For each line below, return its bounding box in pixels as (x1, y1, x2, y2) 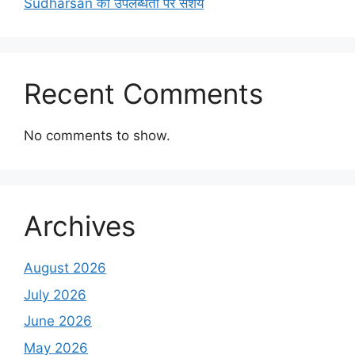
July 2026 (24, 286, 86, 303)
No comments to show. (24, 128, 170, 144)
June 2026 (24, 313, 92, 330)
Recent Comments (24, 77, 263, 111)
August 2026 (24, 260, 106, 277)
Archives (24, 209, 136, 243)
